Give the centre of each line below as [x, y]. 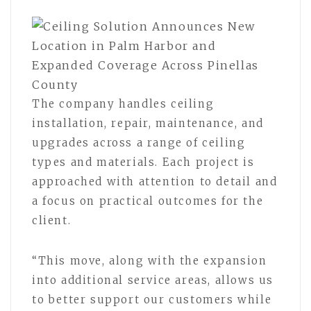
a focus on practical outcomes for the [148, 201]
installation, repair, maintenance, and [148, 123]
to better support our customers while [152, 299]
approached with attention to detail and [155, 181]
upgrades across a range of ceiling [139, 142]
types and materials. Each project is [143, 162]
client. [52, 220]
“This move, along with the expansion [150, 260]
